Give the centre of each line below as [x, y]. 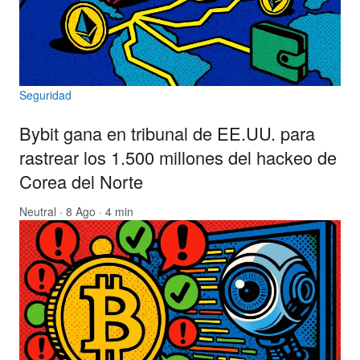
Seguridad [45, 95]
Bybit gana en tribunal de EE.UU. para [167, 133]
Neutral [38, 212]
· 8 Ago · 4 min [95, 212]
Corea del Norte [81, 182]
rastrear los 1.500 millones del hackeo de [178, 157]
